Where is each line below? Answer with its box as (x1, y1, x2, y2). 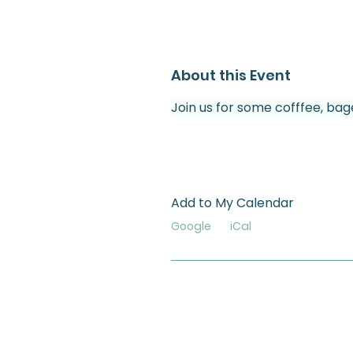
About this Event (171, 65, 291, 86)
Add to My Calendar (171, 194, 294, 213)
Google (171, 218, 211, 235)
